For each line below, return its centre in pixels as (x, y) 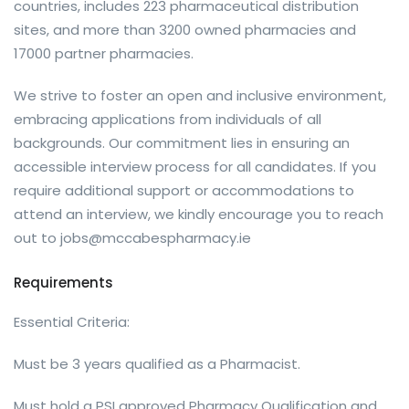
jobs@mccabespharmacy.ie (156, 238)
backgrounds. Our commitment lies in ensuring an (182, 143)
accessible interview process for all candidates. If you (195, 167)
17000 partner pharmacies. (104, 54)
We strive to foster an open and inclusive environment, (200, 96)
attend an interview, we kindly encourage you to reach (199, 215)
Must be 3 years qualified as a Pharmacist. (157, 364)
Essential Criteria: (72, 322)
